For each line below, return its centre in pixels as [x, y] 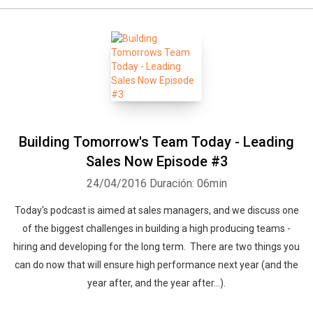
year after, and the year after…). [156, 283]
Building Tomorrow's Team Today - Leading [156, 142]
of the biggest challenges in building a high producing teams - [156, 228]
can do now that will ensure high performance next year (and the [156, 265]
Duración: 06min [188, 183]
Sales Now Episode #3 [156, 161]
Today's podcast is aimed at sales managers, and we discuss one [156, 210]
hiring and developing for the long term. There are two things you [156, 247]
